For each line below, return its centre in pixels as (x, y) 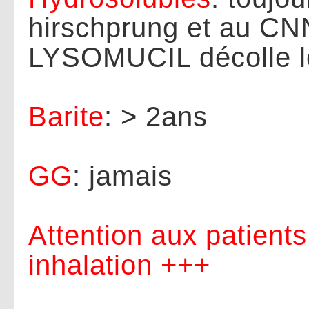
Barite (66, 117)
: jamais (122, 176)
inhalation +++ (119, 265)
